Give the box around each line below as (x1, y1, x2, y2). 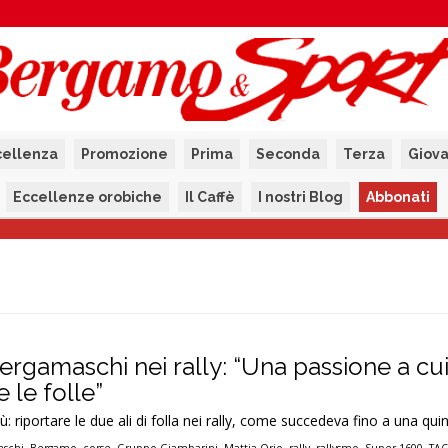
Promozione (80, 146, 168, 162)
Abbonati (366, 189, 430, 205)
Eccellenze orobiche (13, 189, 162, 205)
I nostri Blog (258, 189, 343, 205)
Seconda (255, 146, 320, 162)
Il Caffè (185, 189, 235, 205)
